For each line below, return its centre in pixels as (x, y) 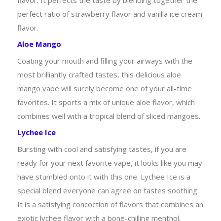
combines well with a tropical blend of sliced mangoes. (109, 116)
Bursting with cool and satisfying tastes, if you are (102, 149)
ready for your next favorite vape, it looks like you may (110, 163)
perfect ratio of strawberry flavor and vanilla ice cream (110, 14)
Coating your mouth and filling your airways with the (105, 60)
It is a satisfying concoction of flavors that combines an (110, 204)
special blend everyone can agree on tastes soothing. (108, 190)
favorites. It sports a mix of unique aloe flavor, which (106, 102)
